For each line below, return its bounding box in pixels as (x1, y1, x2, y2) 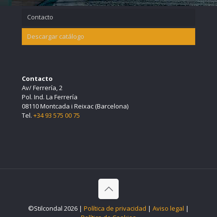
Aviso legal (153, 203, 184, 213)
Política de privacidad (84, 203, 146, 213)
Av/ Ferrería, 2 (22, 83, 62, 92)
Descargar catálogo (27, 31, 84, 41)
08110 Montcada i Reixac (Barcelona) (22, 101, 128, 110)
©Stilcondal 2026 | (28, 203, 84, 213)
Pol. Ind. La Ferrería (22, 92, 77, 101)
